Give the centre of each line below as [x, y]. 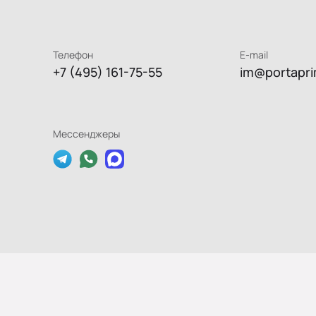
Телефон [73, 55]
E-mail [254, 55]
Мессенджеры [86, 134]
